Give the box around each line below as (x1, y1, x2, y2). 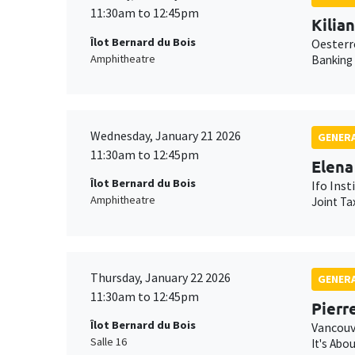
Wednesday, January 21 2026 (90, 128, 241, 144)
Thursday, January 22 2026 (90, 269, 231, 285)
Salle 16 (90, 334, 127, 349)
